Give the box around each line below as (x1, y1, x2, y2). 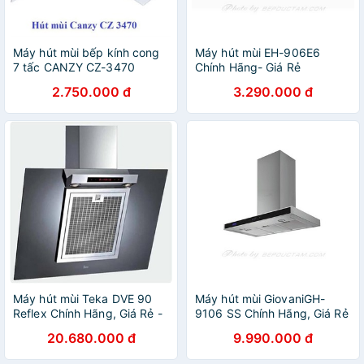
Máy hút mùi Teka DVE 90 (13, 292, 153, 305)
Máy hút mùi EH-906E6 (195, 45, 320, 59)
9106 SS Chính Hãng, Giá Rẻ (195, 306, 349, 320)
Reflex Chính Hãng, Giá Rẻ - (13, 306, 162, 320)
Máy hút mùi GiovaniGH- (195, 292, 326, 305)
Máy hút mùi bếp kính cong (13, 45, 160, 59)
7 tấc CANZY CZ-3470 (13, 60, 135, 74)
